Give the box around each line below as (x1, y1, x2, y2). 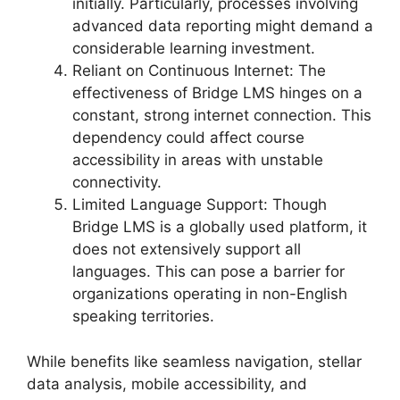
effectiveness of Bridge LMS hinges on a (72, 84, 362, 103)
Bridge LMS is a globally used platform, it (72, 218, 367, 237)
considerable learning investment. (72, 39, 315, 58)
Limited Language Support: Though (72, 196, 327, 214)
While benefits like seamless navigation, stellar (27, 352, 362, 371)
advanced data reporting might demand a (72, 17, 373, 36)
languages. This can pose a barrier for (72, 262, 345, 281)
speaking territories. (72, 307, 214, 326)
